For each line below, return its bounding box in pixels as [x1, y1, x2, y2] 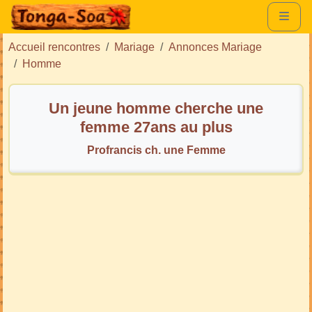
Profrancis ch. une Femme [86, 143, 226, 156]
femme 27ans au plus [79, 118, 233, 136]
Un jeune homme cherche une [49, 99, 263, 117]
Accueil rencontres [8, 40, 100, 53]
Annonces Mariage [169, 40, 262, 53]
